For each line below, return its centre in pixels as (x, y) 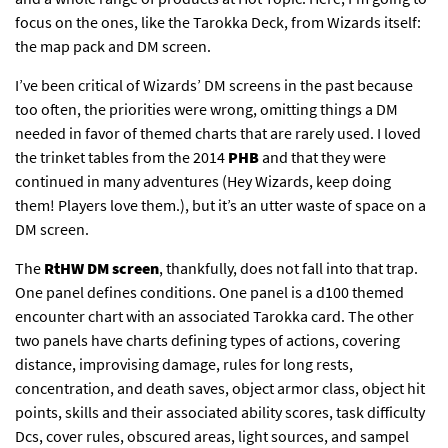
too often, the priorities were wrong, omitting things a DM (206, 109)
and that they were (322, 157)
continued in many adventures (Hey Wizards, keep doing (203, 181)
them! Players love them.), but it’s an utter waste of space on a (220, 205)
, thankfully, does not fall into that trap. (288, 268)
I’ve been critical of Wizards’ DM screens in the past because (214, 85)
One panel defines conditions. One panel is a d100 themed (209, 292)
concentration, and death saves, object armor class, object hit (220, 388)
